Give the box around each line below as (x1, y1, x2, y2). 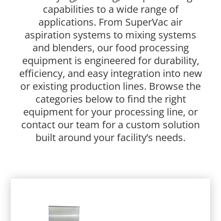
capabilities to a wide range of (42, 2, 179, 16)
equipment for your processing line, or (23, 105, 198, 119)
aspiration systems (25, 28, 111, 42)
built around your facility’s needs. (36, 131, 185, 145)
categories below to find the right (35, 92, 186, 106)
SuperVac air (125, 15, 183, 29)
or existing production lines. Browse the (20, 79, 201, 93)
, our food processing (92, 41, 189, 55)
